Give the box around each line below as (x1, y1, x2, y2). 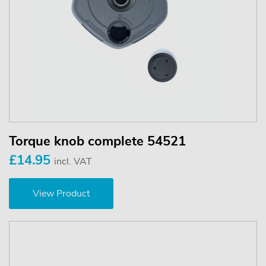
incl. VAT (54, 154, 92, 168)
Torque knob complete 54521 (9, 132, 186, 150)
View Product (33, 186, 90, 200)
